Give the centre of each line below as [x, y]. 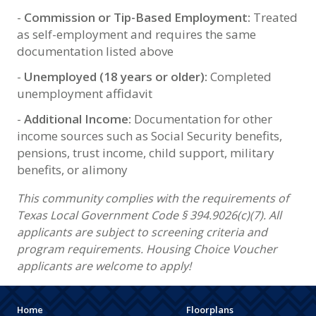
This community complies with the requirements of [153, 198]
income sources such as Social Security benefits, [150, 135]
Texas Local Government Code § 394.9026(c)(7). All [149, 215]
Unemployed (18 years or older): [117, 76]
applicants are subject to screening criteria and [142, 232]
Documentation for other [203, 119]
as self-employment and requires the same [136, 34]
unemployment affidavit [85, 93]
